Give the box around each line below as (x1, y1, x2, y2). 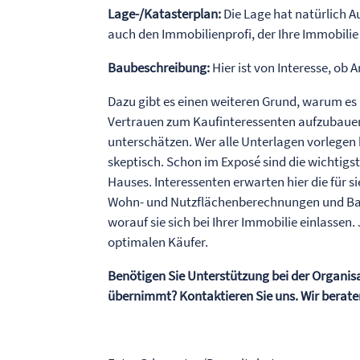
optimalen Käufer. (108, 233, 209, 252)
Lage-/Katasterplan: (108, 5, 222, 23)
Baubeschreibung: (108, 59, 211, 77)
